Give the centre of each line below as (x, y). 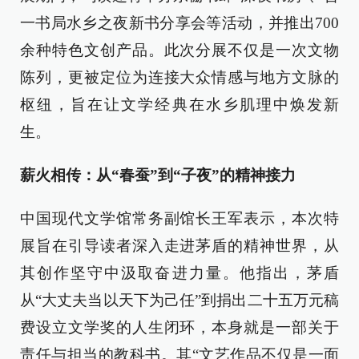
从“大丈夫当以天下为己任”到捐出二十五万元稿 (179, 300)
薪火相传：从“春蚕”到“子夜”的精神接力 (158, 175)
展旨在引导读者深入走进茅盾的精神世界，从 (179, 246)
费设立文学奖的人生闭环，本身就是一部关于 (179, 327)
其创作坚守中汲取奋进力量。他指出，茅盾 (179, 273)
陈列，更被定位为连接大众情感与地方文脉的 (179, 77)
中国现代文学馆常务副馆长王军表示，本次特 (179, 218)
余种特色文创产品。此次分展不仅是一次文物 (179, 50)
